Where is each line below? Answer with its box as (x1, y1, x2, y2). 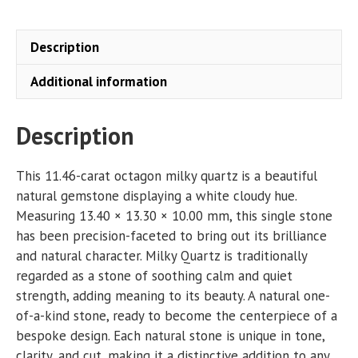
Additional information (30, 72, 167, 90)
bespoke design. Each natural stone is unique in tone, (16, 326, 324, 344)
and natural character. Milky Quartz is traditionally (16, 246, 307, 265)
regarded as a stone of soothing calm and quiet (16, 266, 292, 284)
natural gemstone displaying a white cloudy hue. (16, 186, 296, 205)
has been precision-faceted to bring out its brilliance (16, 226, 327, 245)
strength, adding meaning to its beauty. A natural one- (16, 286, 330, 304)
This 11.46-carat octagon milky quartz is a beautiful (16, 166, 317, 185)
